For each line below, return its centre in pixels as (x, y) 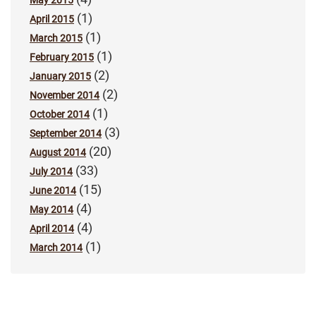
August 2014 (58, 153)
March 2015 (56, 38)
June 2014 (53, 191)
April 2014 (52, 229)
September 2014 (66, 134)
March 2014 (56, 248)
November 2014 (65, 96)
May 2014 (51, 210)
